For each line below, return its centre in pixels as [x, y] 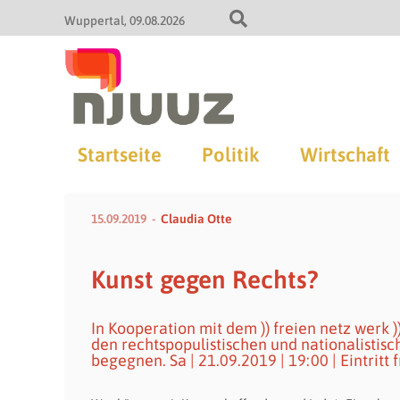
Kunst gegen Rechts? [204, 279]
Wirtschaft [345, 154]
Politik [230, 154]
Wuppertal [94, 21]
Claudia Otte [196, 219]
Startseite [119, 154]
